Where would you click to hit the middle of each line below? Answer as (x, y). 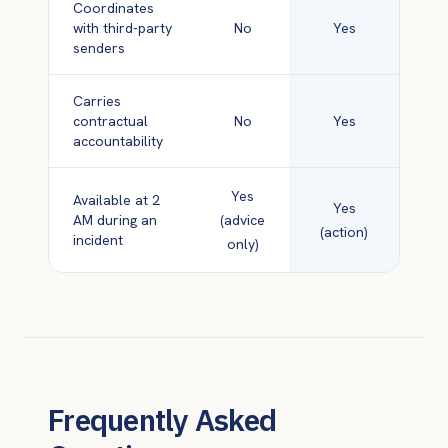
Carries (97, 101)
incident (98, 240)
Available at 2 (116, 200)
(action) (344, 232)
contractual (110, 121)
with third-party (122, 28)
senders (99, 48)
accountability (118, 141)
